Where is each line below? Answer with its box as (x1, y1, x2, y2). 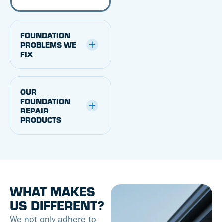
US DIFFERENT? (10, 197, 104, 214)
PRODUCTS (20, 114, 61, 125)
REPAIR (20, 105, 49, 116)
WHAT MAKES (10, 183, 95, 200)
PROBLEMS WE (20, 39, 76, 50)
